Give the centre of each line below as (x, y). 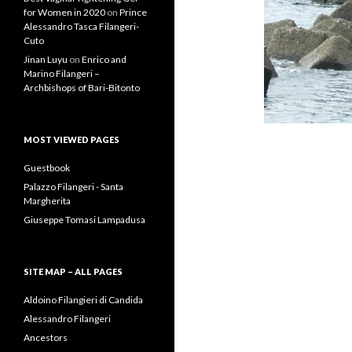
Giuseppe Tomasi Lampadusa (84, 220)
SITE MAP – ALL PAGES (73, 271)
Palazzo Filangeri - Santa (73, 187)
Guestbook (47, 168)
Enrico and (104, 59)
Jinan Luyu (46, 59)
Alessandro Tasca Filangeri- (81, 26)
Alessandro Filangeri (67, 319)
